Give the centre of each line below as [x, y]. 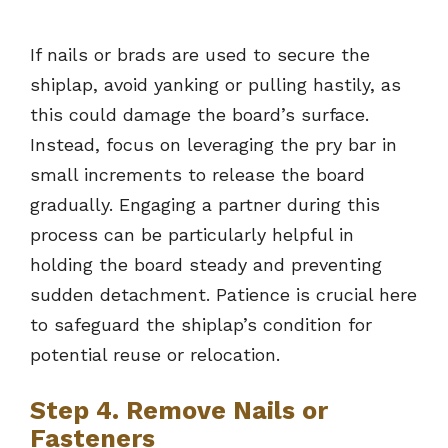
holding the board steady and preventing [206, 265]
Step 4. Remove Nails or [179, 411]
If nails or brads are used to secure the [200, 55]
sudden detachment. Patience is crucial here [223, 295]
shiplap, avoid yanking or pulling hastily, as [215, 85]
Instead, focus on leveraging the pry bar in [213, 145]
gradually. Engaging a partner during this [205, 205]
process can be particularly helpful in [192, 235]
